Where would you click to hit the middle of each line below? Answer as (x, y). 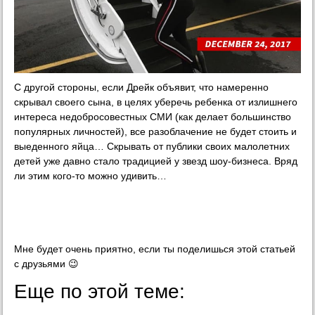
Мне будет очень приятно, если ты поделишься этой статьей (155, 249)
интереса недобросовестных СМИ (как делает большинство (153, 117)
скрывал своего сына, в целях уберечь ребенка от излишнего (156, 102)
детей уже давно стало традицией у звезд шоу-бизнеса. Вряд (156, 161)
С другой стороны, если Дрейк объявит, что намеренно (142, 88)
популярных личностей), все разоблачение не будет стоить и (156, 132)
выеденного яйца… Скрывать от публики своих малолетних (152, 147)
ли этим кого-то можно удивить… (91, 176)
